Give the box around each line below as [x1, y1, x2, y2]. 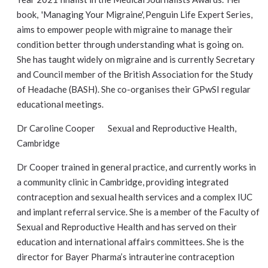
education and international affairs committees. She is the [17, 236, 244, 247]
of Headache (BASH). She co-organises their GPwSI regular [17, 84, 251, 95]
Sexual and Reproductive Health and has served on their [17, 221, 237, 232]
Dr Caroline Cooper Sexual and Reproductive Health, [17, 123, 236, 133]
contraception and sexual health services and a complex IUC [17, 191, 252, 202]
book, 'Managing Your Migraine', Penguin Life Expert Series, [17, 9, 252, 20]
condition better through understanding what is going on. [17, 39, 243, 50]
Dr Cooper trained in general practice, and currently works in [17, 162, 256, 172]
